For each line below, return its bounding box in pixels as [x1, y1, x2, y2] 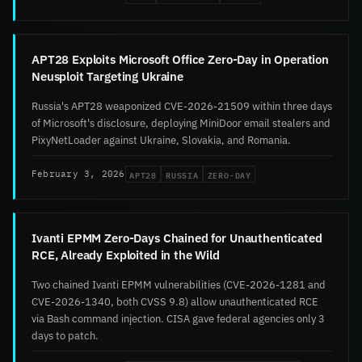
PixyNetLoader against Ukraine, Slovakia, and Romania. [32, 132, 291, 147]
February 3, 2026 [32, 168, 125, 179]
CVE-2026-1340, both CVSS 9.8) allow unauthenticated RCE [32, 294, 318, 309]
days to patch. [32, 328, 99, 343]
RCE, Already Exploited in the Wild [32, 246, 220, 263]
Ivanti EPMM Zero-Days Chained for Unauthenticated [32, 229, 322, 246]
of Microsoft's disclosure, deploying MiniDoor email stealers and [32, 115, 330, 130]
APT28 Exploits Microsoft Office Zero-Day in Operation [32, 50, 329, 67]
